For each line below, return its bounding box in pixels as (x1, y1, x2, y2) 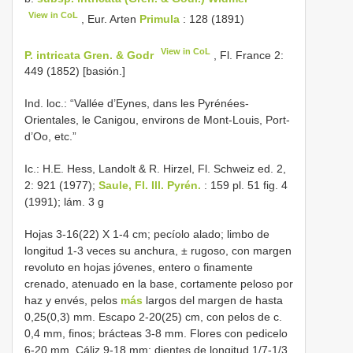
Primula (139, 12, 180, 25)
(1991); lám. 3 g (24, 195, 104, 209)
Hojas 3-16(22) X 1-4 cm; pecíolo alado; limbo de (24, 228, 269, 241)
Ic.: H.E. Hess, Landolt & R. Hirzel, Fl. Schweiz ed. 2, (24, 162, 286, 176)
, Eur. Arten (78, 12, 140, 25)
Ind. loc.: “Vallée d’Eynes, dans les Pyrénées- (24, 97, 249, 110)
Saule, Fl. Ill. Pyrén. (98, 179, 201, 192)
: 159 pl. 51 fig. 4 (201, 179, 288, 192)
